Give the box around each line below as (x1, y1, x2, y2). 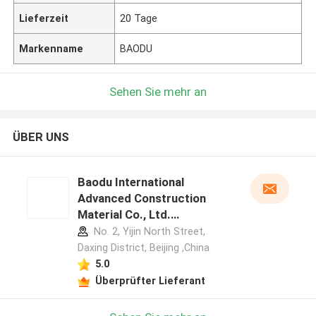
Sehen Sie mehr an (109, 84, 207, 99)
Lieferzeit (19, 12, 69, 24)
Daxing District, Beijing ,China (77, 242, 209, 254)
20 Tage (120, 12, 158, 24)
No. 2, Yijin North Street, (90, 226, 205, 238)
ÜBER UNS (12, 130, 69, 145)
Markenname (19, 42, 84, 54)
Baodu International (77, 175, 184, 190)
